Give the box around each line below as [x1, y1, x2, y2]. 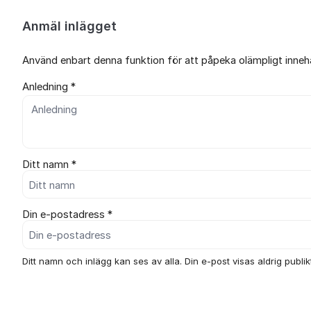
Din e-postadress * [22, 208, 112, 221]
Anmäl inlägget [22, 19, 117, 33]
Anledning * [22, 80, 76, 93]
